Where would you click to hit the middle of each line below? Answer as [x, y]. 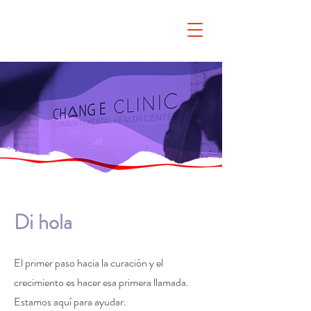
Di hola [43, 222]
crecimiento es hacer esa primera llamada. [101, 282]
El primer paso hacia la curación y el [89, 263]
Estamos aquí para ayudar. [71, 302]
